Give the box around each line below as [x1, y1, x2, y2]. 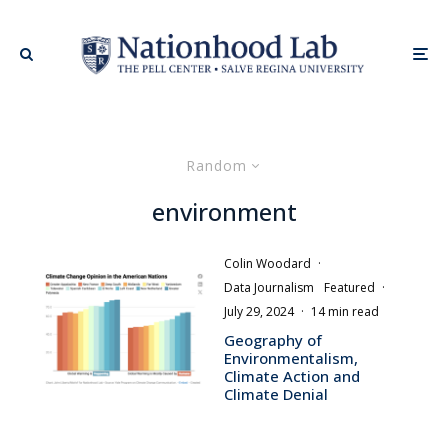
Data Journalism [224, 278, 314, 296]
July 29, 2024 [224, 302, 294, 320]
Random [186, 155, 247, 175]
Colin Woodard [224, 254, 311, 272]
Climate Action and [224, 365, 360, 386]
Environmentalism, [224, 347, 358, 368]
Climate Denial [224, 383, 328, 404]
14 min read [311, 302, 379, 320]
